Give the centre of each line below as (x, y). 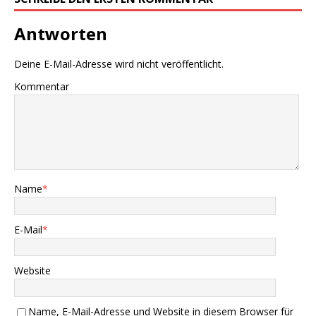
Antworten (61, 33)
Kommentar (42, 86)
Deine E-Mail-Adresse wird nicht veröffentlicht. (119, 63)
